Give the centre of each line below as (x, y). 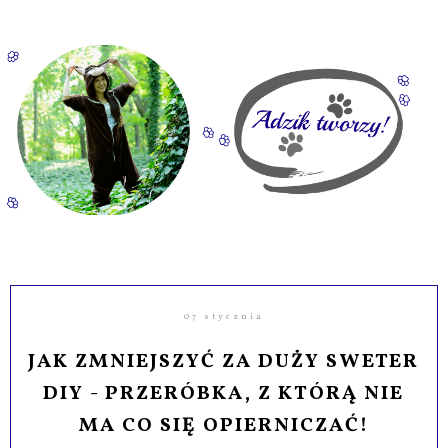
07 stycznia (223, 316)
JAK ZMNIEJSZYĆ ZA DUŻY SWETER (224, 361)
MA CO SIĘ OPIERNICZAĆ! (223, 425)
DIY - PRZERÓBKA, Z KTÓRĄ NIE (224, 393)
